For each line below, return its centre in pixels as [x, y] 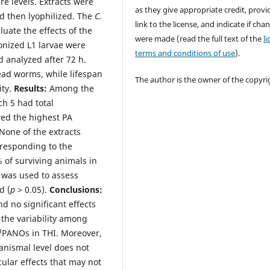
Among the [71, 88]
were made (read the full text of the [199, 39]
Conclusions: [76, 190]
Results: [30, 88]
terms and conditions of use [185, 53]
